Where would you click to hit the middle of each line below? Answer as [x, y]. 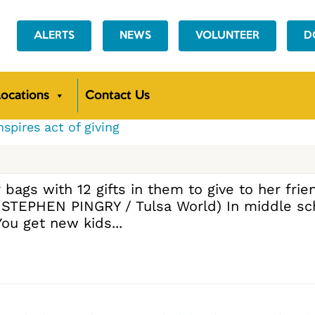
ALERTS [54, 36]
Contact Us [117, 96]
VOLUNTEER [228, 36]
